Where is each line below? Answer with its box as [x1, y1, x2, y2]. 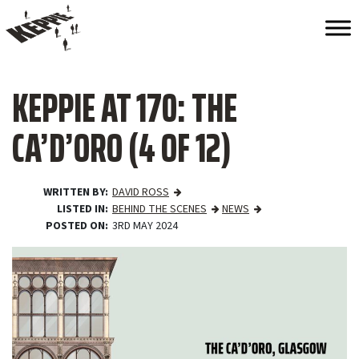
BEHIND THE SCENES [112, 201, 207, 217]
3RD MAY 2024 [112, 218, 178, 234]
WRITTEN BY [43, 184, 105, 200]
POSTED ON [46, 218, 105, 234]
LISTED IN [57, 201, 105, 217]
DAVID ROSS [112, 184, 169, 200]
